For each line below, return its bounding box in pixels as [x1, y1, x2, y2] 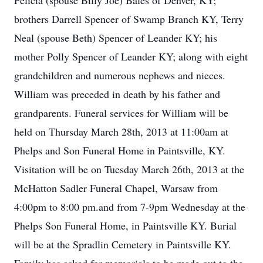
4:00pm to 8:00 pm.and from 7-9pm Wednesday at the [14, 200, 245, 214]
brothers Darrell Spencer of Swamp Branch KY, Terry [14, 12, 244, 26]
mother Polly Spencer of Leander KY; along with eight [14, 49, 248, 63]
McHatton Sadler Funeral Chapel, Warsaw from [14, 181, 218, 195]
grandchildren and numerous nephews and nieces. [14, 68, 225, 82]
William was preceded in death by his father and [14, 87, 220, 101]
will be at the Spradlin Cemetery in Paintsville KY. [14, 237, 231, 251]
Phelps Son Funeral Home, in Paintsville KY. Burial [14, 218, 237, 232]
